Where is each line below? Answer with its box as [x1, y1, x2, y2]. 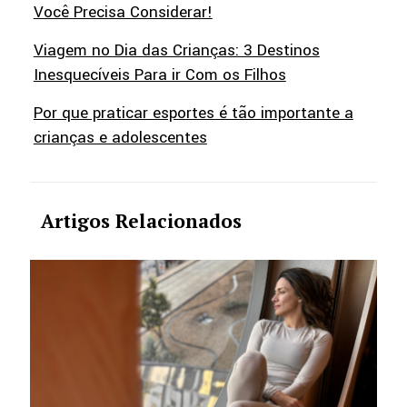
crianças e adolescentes [33, 126, 207, 150]
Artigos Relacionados [41, 208, 242, 234]
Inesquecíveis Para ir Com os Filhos [33, 64, 286, 87]
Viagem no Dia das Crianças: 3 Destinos [33, 39, 320, 63]
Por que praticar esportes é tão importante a [33, 102, 353, 125]
